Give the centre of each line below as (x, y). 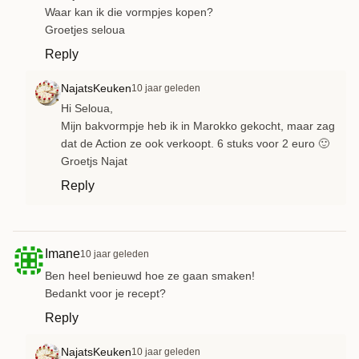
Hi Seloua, (87, 108)
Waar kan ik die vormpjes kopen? (129, 12)
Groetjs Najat (94, 161)
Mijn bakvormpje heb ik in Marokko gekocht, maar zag (198, 125)
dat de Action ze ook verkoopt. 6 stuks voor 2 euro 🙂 (195, 143)
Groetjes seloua (85, 29)
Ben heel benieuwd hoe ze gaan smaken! (150, 275)
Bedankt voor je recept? (105, 293)
